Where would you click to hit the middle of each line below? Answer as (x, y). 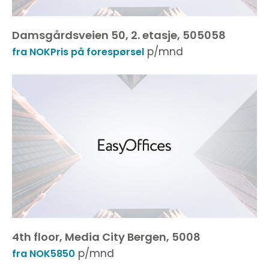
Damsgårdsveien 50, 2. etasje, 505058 (119, 35)
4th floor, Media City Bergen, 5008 (106, 237)
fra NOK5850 (44, 254)
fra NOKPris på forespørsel (78, 52)
